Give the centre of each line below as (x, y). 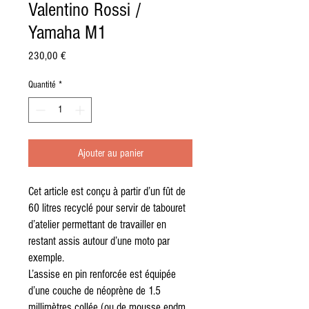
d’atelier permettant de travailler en (97, 225)
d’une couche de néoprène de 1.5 (94, 291)
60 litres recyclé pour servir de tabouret (107, 208)
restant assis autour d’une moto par (99, 241)
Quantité (42, 85)
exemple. (46, 258)
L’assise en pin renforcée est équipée (102, 275)
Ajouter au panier (110, 153)
